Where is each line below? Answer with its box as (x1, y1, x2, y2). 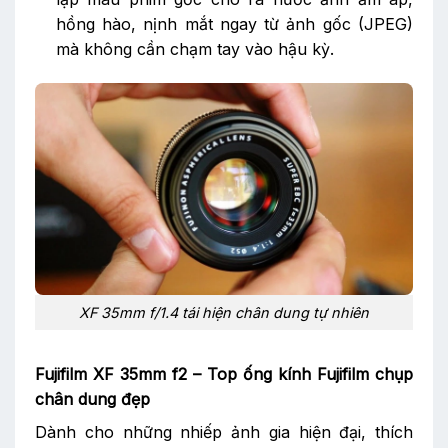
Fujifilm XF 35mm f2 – (35, 363, 207, 384)
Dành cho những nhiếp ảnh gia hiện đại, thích (35, 421, 413, 442)
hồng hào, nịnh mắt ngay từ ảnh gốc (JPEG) (55, 14, 413, 35)
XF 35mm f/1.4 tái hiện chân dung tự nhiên (79, 304, 369, 322)
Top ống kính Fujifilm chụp (207, 363, 413, 384)
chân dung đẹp (35, 388, 150, 409)
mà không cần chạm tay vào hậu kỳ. (55, 39, 334, 60)
